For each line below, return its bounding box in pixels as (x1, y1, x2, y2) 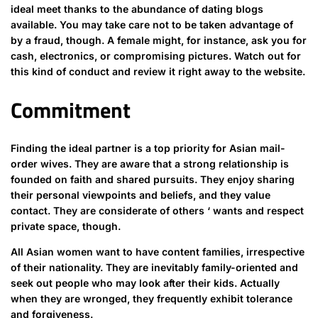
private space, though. (11, 220, 121, 233)
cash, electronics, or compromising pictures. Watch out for (11, 50, 301, 62)
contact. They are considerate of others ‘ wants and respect (11, 204, 304, 217)
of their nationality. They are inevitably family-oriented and (11, 261, 298, 274)
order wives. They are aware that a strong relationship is (11, 158, 289, 170)
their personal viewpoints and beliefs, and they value (11, 189, 270, 202)
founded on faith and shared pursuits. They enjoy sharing (11, 173, 295, 186)
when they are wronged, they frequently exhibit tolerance (11, 292, 292, 305)
